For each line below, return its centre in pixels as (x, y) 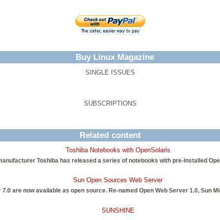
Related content (110, 136)
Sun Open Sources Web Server (118, 180)
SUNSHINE (118, 210)
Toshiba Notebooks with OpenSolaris (118, 150)
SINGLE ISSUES (110, 73)
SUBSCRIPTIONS (110, 104)
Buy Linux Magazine (115, 57)
